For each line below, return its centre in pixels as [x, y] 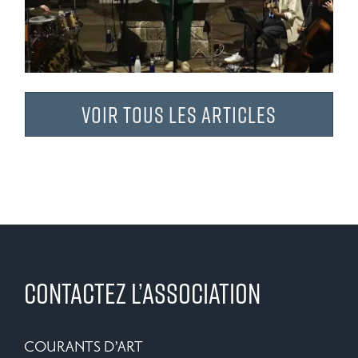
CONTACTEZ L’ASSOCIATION [142, 292]
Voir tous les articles [179, 114]
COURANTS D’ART [84, 346]
